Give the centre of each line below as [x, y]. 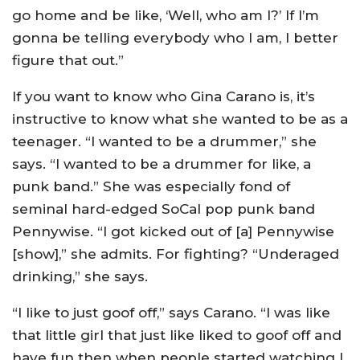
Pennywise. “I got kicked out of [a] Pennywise [173, 231]
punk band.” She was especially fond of [151, 186]
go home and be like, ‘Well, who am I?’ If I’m [166, 15]
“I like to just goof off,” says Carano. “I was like [171, 312]
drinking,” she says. [80, 276]
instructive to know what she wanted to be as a [180, 119]
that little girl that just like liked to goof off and [177, 335]
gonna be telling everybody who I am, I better [175, 37]
